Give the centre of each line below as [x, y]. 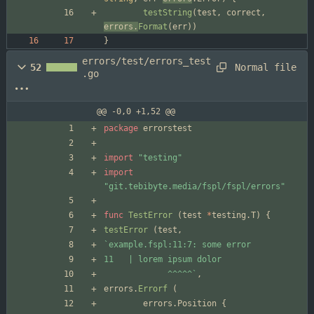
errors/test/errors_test [146, 61]
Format [153, 27]
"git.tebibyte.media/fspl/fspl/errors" [194, 187]
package [121, 129]
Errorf [153, 289]
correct [244, 13]
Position [197, 304]
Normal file [266, 67]
